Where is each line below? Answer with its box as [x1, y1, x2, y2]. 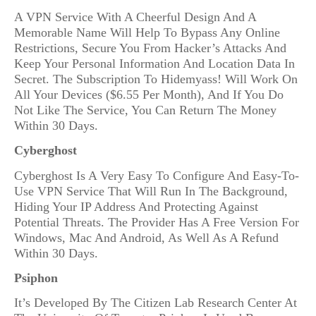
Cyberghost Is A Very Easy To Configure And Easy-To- [14, 168, 299, 183]
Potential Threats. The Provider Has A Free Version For [14, 214, 299, 229]
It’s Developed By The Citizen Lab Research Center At [14, 296, 297, 310]
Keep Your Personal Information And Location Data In [14, 56, 295, 71]
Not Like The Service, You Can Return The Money [14, 102, 276, 117]
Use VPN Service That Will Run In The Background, [14, 183, 288, 198]
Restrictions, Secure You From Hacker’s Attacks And [14, 40, 286, 55]
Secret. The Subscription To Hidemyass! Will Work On [14, 71, 298, 86]
